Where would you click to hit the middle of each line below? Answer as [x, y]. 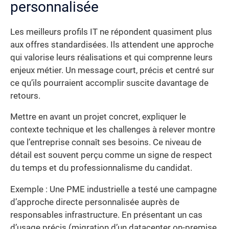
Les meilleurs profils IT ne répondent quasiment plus [111, 32]
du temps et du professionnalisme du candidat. [101, 168]
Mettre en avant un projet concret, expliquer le [98, 117]
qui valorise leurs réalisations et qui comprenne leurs [111, 57]
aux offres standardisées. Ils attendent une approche [112, 44]
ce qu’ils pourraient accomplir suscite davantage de [109, 83]
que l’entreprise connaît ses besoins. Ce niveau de [106, 143]
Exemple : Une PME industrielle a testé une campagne [113, 189]
